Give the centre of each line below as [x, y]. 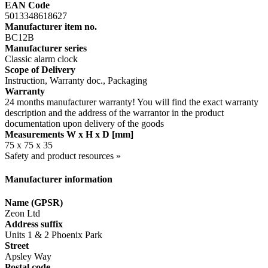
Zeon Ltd [22, 214]
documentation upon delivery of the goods [84, 123]
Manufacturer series [46, 48]
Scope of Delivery [40, 69]
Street [17, 246]
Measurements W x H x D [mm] [69, 134]
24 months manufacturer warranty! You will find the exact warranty [132, 102]
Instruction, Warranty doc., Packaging [76, 80]
